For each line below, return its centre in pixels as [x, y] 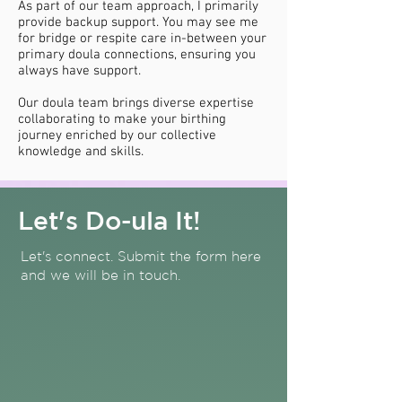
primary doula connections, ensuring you [137, 55]
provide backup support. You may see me [138, 22]
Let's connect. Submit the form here [141, 256]
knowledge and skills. [81, 152]
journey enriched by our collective [117, 135]
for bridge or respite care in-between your [142, 39]
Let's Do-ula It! [109, 220]
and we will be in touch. [100, 275]
